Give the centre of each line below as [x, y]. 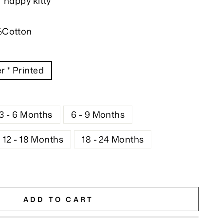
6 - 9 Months [98, 114]
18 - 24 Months [113, 139]
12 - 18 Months [33, 139]
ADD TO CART [58, 199]
